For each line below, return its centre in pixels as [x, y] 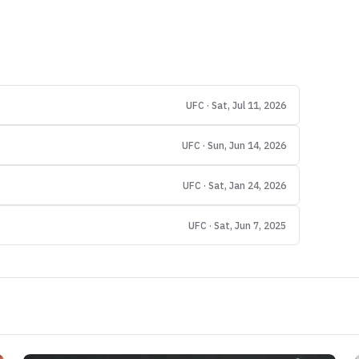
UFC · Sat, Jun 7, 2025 [237, 226]
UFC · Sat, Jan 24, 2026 [234, 186]
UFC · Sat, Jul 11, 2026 [236, 105]
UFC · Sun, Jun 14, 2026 [234, 145]
